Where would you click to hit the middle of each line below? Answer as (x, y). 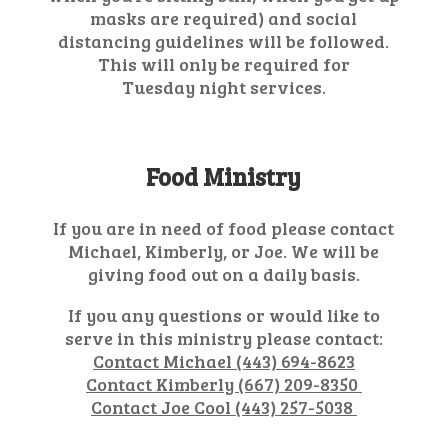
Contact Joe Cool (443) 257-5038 (223, 407)
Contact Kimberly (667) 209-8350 (223, 384)
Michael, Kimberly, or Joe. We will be (224, 251)
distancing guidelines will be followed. (224, 41)
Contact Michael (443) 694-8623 (223, 361)
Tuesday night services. (223, 87)
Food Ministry (224, 176)
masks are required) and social (224, 18)
